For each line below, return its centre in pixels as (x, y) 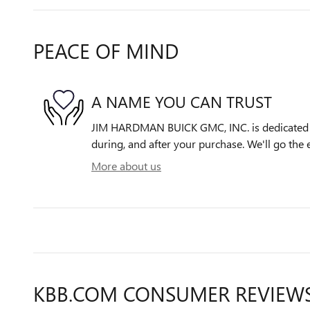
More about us (126, 165)
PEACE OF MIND (106, 50)
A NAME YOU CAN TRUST (182, 102)
